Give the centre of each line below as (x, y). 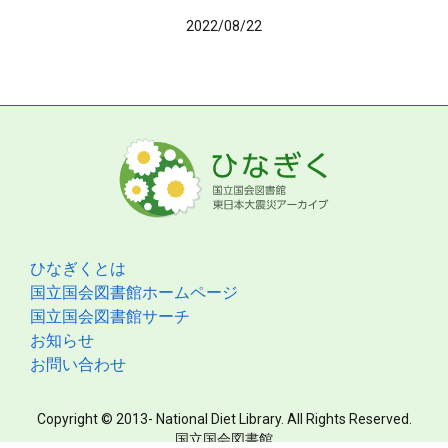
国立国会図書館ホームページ (134, 292)
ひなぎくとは (78, 268)
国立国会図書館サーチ (110, 316)
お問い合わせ (78, 364)
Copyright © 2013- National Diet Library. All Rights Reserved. (224, 419)
